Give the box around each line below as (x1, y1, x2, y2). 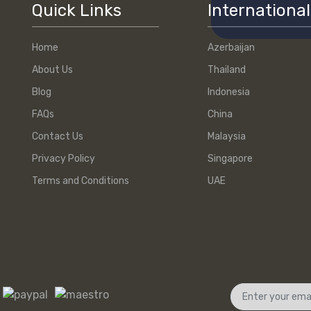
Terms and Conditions (32, 175, 129, 187)
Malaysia (208, 131, 246, 143)
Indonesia (208, 86, 251, 99)
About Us (32, 64, 73, 76)
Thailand (208, 64, 246, 76)
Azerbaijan (208, 42, 255, 54)
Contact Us (32, 131, 83, 143)
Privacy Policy (32, 153, 95, 165)
